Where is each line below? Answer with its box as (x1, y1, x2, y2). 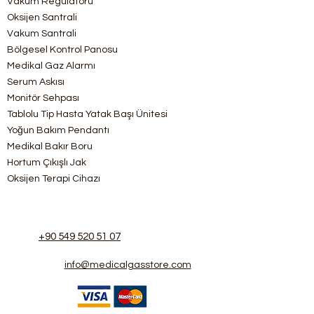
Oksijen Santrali (7, 13, 77, 23)
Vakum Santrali (7, 29, 76, 39)
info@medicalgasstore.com (64, 260, 191, 271)
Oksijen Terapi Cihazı (7, 174, 100, 184)
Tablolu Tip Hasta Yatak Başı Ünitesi (7, 109, 168, 120)
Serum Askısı (7, 77, 64, 88)
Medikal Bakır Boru (7, 142, 93, 152)
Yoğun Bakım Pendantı (7, 125, 109, 136)
